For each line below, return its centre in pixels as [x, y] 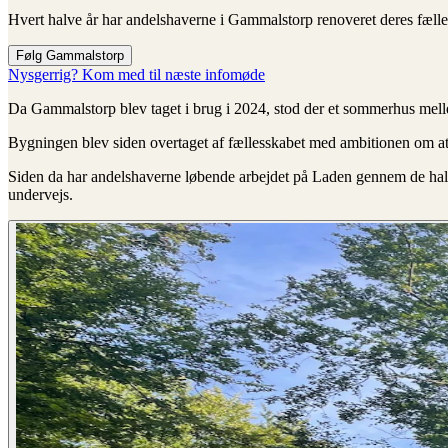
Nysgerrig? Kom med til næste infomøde [136, 74]
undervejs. [40, 194]
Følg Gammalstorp [70, 55]
